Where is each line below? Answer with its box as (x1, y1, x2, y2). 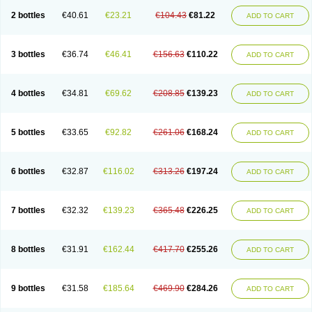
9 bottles (10, 283, 45, 293)
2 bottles (10, 10, 45, 20)
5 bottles (10, 127, 45, 137)
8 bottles (10, 244, 45, 254)
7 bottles (10, 205, 45, 215)
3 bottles (10, 49, 45, 59)
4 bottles (10, 88, 45, 98)
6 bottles (10, 166, 45, 176)
